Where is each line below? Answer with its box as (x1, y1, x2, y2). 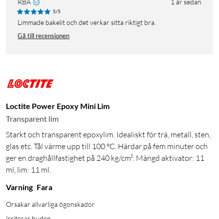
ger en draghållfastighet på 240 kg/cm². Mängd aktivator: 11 (6, 153, 204, 163)
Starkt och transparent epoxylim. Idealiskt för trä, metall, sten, (6, 130, 211, 140)
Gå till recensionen (18, 32, 69, 40)
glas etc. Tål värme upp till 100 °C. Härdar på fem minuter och (6, 141, 208, 152)
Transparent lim (6, 114, 59, 124)
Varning (6, 182, 33, 192)
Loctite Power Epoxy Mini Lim (6, 101, 109, 111)
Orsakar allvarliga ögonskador (6, 200, 95, 209)
